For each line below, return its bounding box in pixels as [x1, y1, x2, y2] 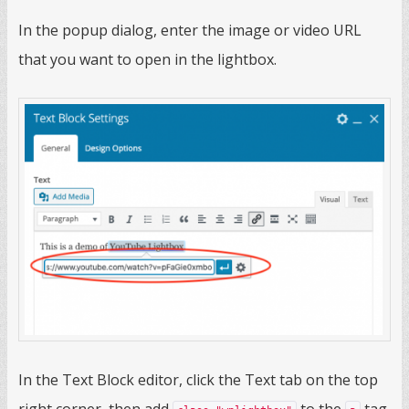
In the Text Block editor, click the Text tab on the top [18, 370, 378, 391]
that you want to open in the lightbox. [18, 49, 277, 70]
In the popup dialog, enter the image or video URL [18, 20, 362, 41]
